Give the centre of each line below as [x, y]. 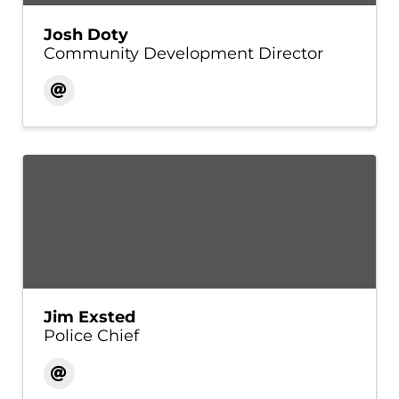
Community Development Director [183, 53]
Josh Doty [85, 34]
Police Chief [91, 336]
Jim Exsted [89, 318]
